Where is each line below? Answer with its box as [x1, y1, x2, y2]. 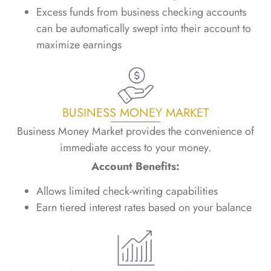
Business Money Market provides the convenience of [17, 123, 254, 139]
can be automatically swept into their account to [36, 20, 251, 36]
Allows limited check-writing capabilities [36, 183, 218, 200]
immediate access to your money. [60, 139, 211, 155]
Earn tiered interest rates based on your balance [36, 200, 252, 216]
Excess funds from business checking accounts [36, 4, 246, 20]
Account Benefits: [91, 158, 180, 174]
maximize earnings [36, 36, 122, 53]
